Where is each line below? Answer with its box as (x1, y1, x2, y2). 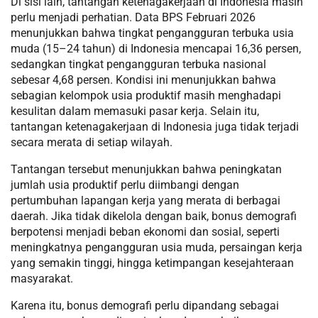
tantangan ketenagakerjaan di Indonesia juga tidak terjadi (11, 119, 299, 133)
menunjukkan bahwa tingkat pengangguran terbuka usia (11, 26, 294, 40)
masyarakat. (11, 271, 76, 285)
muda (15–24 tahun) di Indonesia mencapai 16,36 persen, (11, 41, 301, 55)
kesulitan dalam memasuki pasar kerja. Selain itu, (11, 104, 259, 118)
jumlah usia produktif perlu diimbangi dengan (11, 177, 239, 192)
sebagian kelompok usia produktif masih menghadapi (11, 88, 281, 102)
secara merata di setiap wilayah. (11, 135, 172, 149)
